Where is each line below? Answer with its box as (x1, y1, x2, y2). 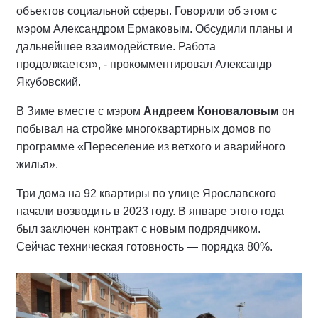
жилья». (16, 158, 58, 170)
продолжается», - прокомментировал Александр (16, 57, 272, 70)
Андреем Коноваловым (143, 104, 279, 117)
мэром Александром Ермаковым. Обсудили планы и (16, 22, 292, 35)
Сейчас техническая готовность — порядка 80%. (16, 240, 273, 253)
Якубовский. (16, 75, 81, 88)
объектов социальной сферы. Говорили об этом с (16, 4, 277, 17)
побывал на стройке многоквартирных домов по (16, 122, 271, 135)
